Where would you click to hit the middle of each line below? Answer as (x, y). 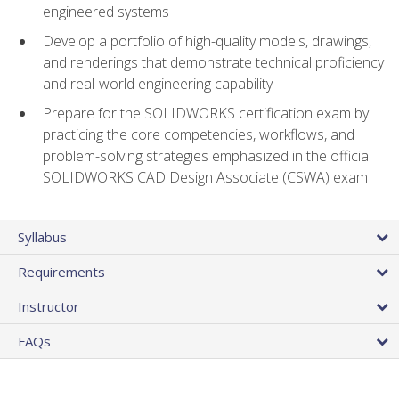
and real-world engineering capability (158, 84)
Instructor (49, 306)
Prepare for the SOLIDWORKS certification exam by (206, 113)
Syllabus (42, 236)
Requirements (61, 271)
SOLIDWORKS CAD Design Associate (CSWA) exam (205, 177)
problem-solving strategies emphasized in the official (207, 155)
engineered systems (106, 12)
